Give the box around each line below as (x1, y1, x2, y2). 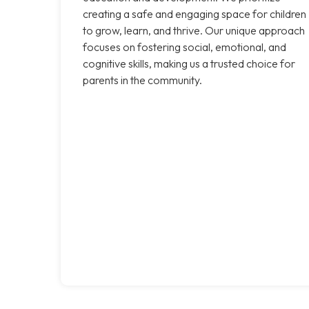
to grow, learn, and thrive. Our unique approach (83, 23, 305, 37)
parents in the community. (83, 72, 202, 87)
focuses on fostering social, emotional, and (83, 39, 286, 54)
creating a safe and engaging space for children (83, 6, 306, 21)
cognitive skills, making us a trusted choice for (83, 56, 295, 70)
